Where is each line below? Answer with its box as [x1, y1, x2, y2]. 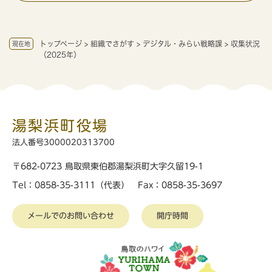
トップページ [39, 40, 82, 48]
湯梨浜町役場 [12, 118, 109, 134]
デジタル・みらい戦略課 [143, 40, 222, 48]
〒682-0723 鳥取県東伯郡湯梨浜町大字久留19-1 [12, 162, 203, 171]
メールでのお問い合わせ [27, 212, 114, 220]
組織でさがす [90, 40, 134, 48]
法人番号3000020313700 [12, 138, 115, 147]
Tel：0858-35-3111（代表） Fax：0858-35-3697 [12, 181, 222, 190]
